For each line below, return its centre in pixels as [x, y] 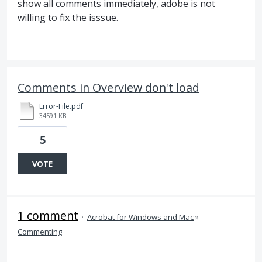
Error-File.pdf [61, 106]
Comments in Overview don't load [108, 88]
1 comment [48, 216]
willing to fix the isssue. [68, 18]
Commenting [40, 232]
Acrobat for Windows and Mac [140, 217]
